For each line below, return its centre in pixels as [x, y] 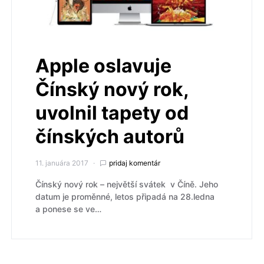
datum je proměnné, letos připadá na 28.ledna [125, 197]
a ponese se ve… [68, 209]
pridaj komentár [135, 163]
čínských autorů [110, 137]
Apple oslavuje [103, 66]
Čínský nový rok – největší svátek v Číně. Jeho [127, 184]
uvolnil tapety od [112, 113]
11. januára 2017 [62, 163]
